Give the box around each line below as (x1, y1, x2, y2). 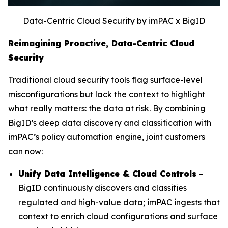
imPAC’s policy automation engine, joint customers (8, 132, 205, 142)
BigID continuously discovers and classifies (18, 183, 187, 193)
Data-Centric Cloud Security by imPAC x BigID (23, 16, 205, 26)
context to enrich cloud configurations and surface (18, 211, 218, 222)
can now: (8, 146, 43, 157)
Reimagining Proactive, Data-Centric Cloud (8, 38, 194, 49)
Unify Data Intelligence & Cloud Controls (18, 168, 196, 179)
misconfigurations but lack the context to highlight (8, 89, 205, 100)
